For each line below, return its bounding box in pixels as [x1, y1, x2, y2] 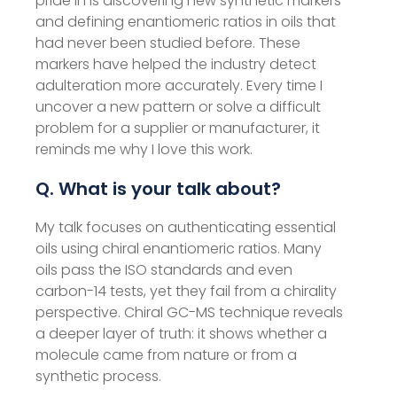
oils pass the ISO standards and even [35, 260, 292, 281]
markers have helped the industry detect [35, 54, 316, 75]
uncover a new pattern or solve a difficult [35, 97, 321, 118]
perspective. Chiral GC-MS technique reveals [35, 302, 343, 323]
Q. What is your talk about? [35, 176, 281, 202]
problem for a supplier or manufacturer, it [35, 118, 320, 139]
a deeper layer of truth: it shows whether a [35, 323, 327, 345]
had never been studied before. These [35, 33, 300, 54]
